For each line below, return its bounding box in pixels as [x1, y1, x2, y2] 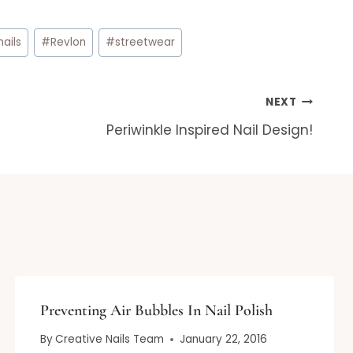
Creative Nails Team [54, 332, 164, 347]
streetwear [115, 35, 176, 50]
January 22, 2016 [179, 332, 267, 347]
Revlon [50, 35, 87, 50]
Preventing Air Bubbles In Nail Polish [39, 300, 273, 320]
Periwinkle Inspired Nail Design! [106, 120, 313, 139]
